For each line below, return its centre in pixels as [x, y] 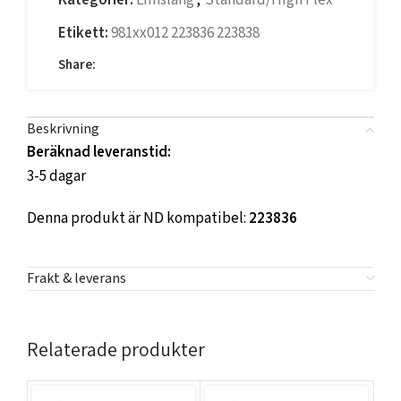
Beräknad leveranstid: [99, 152]
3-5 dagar [56, 176]
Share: [77, 65]
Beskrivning [63, 129]
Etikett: [83, 33]
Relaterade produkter [116, 349]
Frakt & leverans [77, 279]
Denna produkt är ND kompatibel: [138, 218]
